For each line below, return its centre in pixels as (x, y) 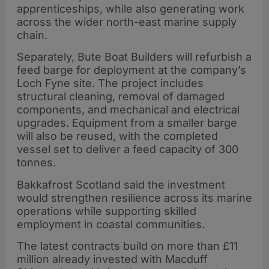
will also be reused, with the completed (117, 136)
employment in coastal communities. (111, 224)
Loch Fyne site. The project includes (110, 83)
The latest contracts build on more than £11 (127, 246)
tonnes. (36, 163)
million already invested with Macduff (112, 259)
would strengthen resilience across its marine (134, 198)
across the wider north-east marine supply (127, 22)
